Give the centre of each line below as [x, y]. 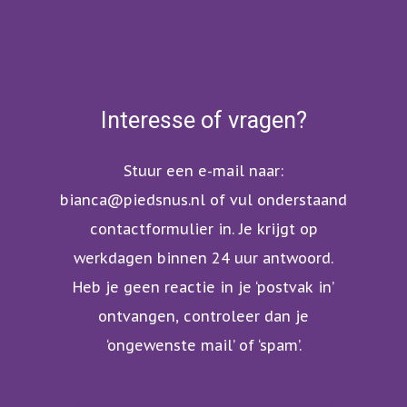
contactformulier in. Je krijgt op [203, 228]
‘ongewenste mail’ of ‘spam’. [203, 345]
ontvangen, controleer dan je [203, 316]
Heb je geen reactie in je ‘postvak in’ [203, 287]
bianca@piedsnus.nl [133, 199]
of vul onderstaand [276, 199]
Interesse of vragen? [203, 119]
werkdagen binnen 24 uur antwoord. [203, 258]
